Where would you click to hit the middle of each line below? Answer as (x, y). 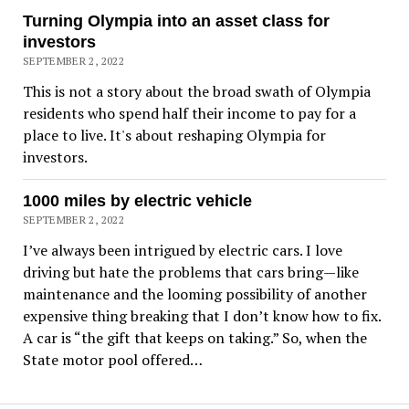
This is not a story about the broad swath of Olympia (196, 91)
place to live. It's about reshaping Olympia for (174, 135)
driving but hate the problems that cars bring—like (190, 272)
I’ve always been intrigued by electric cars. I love (182, 250)
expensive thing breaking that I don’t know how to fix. (201, 315)
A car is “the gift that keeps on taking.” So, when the (194, 337)
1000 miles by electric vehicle (137, 200)
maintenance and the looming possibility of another (194, 294)
